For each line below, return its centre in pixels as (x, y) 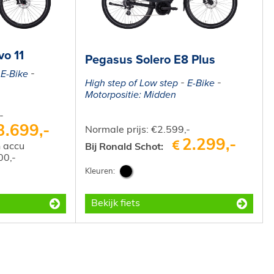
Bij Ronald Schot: (124, 147)
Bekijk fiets (116, 203)
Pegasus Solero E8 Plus (150, 60)
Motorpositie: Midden (131, 95)
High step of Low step (132, 83)
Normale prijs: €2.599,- (138, 130)
